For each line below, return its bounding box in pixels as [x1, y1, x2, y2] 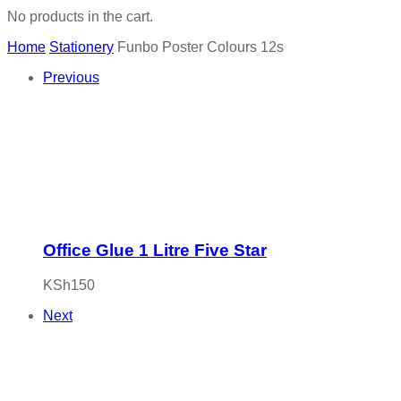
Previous [43, 70, 99, 86]
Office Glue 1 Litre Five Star [43, 240, 267, 260]
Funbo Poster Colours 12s [117, 39, 284, 55]
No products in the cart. [7, 9, 153, 25]
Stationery [49, 39, 114, 55]
